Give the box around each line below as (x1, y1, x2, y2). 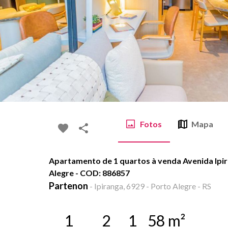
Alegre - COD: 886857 (49, 168, 130, 178)
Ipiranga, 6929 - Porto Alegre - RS (94, 181, 211, 191)
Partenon (49, 180, 88, 191)
